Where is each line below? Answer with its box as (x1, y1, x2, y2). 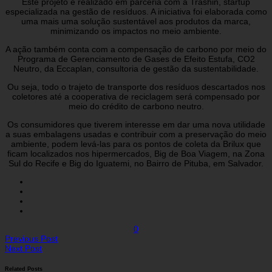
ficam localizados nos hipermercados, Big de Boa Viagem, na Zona (7, 148, 265, 158)
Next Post (5, 243, 42, 253)
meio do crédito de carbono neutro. (68, 101, 204, 111)
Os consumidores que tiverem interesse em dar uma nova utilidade (7, 119, 265, 129)
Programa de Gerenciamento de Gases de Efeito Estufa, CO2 (17, 53, 255, 64)
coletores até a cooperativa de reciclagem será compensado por (12, 91, 260, 101)
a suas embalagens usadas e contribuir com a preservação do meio (5, 129, 267, 139)
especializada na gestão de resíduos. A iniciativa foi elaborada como (5, 6, 267, 16)
